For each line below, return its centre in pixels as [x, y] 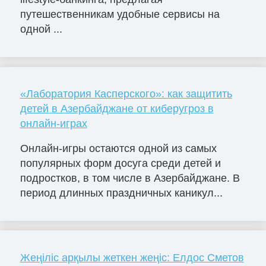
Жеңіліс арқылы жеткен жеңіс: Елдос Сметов [132, 257]
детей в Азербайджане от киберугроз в [117, 109]
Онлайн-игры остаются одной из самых [118, 148]
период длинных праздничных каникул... [121, 193]
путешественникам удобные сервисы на [120, 15]
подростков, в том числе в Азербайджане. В [130, 178]
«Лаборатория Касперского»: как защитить [126, 94]
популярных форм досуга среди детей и [120, 163]
